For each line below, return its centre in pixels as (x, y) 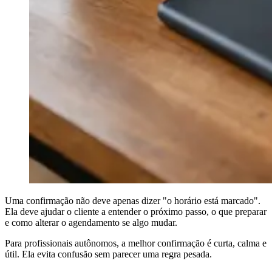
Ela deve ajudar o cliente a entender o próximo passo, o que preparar (136, 211)
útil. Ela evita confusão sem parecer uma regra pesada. (108, 254)
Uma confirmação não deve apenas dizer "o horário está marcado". (133, 200)
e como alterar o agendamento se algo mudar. (91, 222)
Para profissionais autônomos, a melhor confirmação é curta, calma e (136, 243)
